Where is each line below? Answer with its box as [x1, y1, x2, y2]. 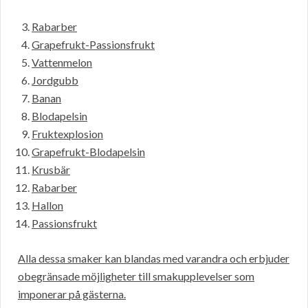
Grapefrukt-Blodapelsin [32, 145, 145, 159]
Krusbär [32, 163, 70, 177]
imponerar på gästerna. [18, 287, 126, 301]
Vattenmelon [32, 56, 92, 69]
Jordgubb [32, 74, 78, 87]
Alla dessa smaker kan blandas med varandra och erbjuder [18, 252, 289, 265]
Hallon [32, 199, 63, 212]
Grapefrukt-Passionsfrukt [32, 38, 155, 52]
